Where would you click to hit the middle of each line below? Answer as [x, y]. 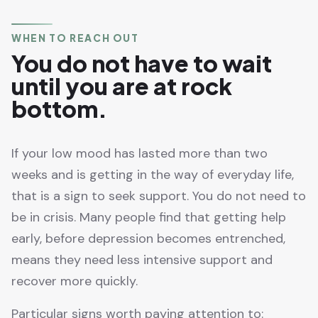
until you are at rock [122, 86]
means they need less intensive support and [142, 260]
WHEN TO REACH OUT [75, 38]
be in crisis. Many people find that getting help [149, 218]
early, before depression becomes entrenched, [148, 239]
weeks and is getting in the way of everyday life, [153, 175]
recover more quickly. [75, 281]
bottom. [59, 109]
